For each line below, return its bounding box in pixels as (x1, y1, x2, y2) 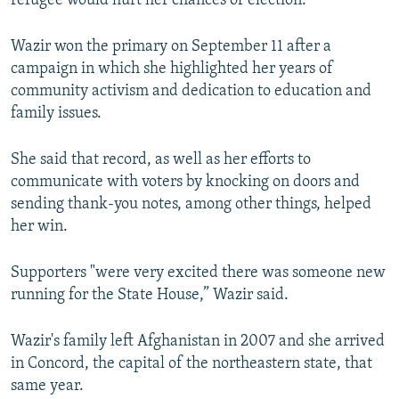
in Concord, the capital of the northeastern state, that (11, 355, 372, 373)
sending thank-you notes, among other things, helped (11, 196, 371, 214)
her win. (11, 218, 68, 236)
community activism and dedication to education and (11, 83, 371, 101)
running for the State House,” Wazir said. (11, 287, 289, 305)
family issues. (11, 105, 102, 123)
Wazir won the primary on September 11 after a (11, 38, 331, 56)
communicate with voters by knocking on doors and (11, 174, 360, 191)
